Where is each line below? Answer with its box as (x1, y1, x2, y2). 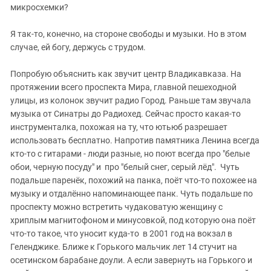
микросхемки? (10, 2, 68, 12)
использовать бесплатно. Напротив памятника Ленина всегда (10, 135, 260, 145)
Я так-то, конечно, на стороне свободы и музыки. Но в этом (10, 29, 246, 39)
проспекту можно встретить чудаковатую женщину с (10, 202, 223, 212)
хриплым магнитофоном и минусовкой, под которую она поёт (10, 215, 256, 225)
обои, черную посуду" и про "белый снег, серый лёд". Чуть (10, 162, 240, 172)
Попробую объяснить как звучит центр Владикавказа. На (10, 69, 241, 79)
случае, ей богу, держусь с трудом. (10, 42, 146, 52)
